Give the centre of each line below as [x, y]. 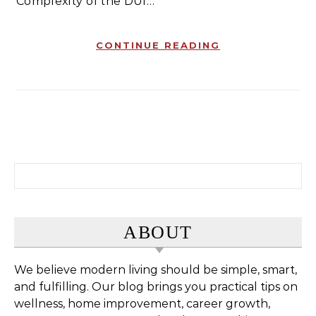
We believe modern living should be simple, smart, [156, 270]
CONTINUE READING [158, 45]
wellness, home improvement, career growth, [142, 304]
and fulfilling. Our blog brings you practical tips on [156, 287]
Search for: [44, 171]
